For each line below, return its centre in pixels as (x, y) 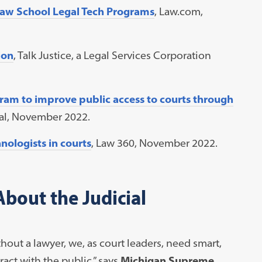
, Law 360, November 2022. (154, 143)
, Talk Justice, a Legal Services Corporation (112, 55)
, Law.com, (178, 11)
